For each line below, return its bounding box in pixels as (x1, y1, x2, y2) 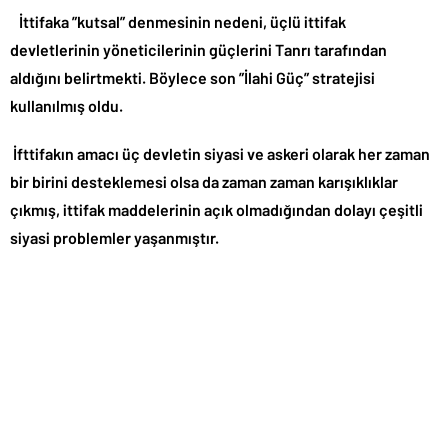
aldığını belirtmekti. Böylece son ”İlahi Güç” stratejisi (10, 68, 375, 88)
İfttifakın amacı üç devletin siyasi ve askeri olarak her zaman (10, 144, 430, 164)
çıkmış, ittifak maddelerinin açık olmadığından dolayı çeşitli (10, 200, 423, 220)
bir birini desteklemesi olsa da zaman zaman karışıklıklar (10, 172, 398, 192)
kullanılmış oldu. (10, 96, 123, 116)
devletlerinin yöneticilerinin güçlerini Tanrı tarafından (10, 40, 387, 60)
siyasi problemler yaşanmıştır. (10, 228, 219, 248)
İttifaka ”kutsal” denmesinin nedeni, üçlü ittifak (10, 12, 346, 32)
